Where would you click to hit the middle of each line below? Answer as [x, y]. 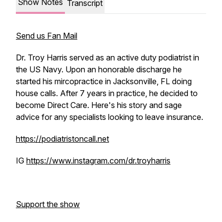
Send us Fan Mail [47, 36]
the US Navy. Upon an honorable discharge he [99, 69]
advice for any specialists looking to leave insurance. [111, 117]
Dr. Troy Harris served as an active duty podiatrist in [108, 57]
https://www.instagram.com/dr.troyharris [98, 161]
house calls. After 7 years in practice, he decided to [107, 93]
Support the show [48, 204]
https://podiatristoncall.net [62, 139]
